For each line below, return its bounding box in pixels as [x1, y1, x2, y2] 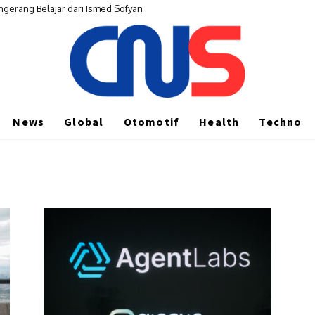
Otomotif [123, 114, 180, 129]
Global [64, 114, 104, 129]
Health [199, 114, 240, 129]
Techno [259, 114, 302, 129]
